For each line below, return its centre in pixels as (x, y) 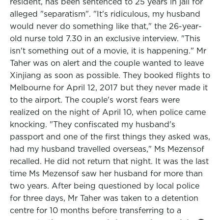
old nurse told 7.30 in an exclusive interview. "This (105, 39)
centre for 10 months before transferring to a (96, 210)
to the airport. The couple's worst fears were (95, 100)
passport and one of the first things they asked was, (110, 137)
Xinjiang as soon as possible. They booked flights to (110, 75)
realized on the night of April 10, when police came (108, 112)
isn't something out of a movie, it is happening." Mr (108, 51)
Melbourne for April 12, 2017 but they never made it (109, 88)
